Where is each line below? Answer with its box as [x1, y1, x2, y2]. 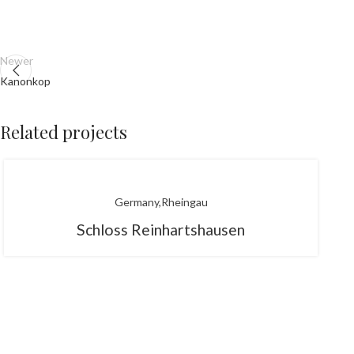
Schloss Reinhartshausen [77, 220, 246, 239]
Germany [114, 195, 159, 209]
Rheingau [160, 195, 208, 209]
